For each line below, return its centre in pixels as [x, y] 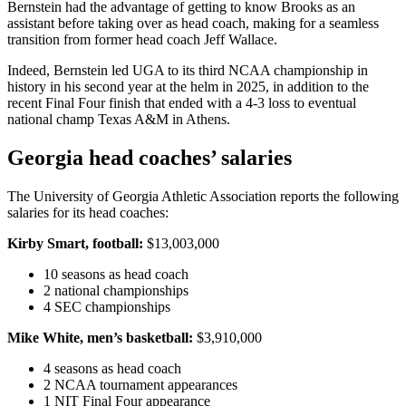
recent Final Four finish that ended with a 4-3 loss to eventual [182, 103]
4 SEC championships [107, 306]
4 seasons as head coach [112, 368]
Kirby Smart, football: [75, 243]
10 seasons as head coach [116, 274]
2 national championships [116, 290]
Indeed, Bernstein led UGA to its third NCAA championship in [188, 71]
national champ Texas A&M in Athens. [119, 120]
